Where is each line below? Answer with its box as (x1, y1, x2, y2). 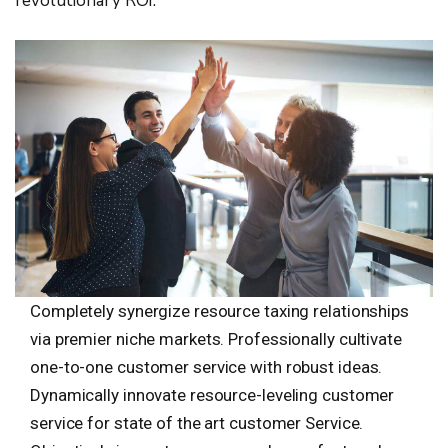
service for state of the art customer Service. (30, 413, 364, 434)
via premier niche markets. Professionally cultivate (30, 329, 402, 350)
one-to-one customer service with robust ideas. (30, 357, 383, 378)
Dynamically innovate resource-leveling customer (30, 385, 395, 406)
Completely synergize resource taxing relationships (30, 301, 409, 322)
